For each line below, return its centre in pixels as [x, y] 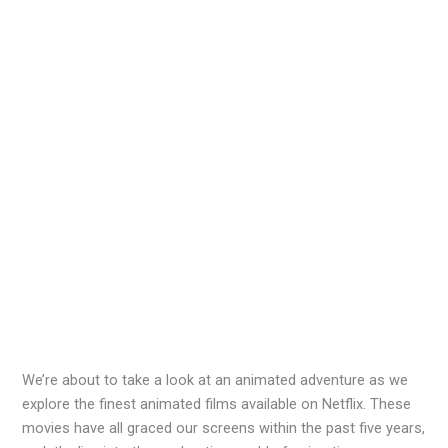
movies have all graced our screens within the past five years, [224, 428]
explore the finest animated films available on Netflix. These [217, 404]
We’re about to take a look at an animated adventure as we [215, 380]
